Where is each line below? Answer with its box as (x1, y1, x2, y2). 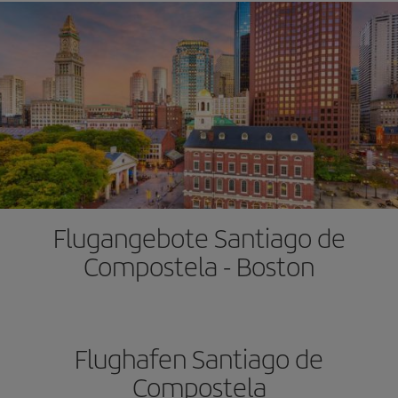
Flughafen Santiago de (75, 339, 323, 377)
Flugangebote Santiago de (52, 219, 346, 256)
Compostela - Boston (84, 247, 314, 284)
